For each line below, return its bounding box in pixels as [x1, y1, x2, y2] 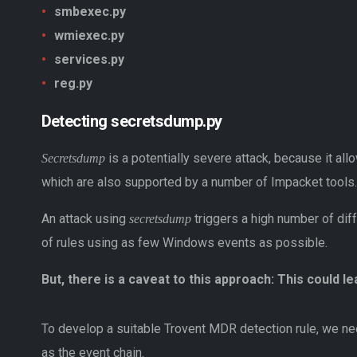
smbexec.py [53, 3, 126, 19]
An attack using [41, 210, 126, 226]
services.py [53, 51, 124, 67]
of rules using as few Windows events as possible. [41, 234, 328, 250]
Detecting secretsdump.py [41, 111, 222, 131]
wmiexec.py [53, 27, 124, 43]
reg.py [53, 75, 92, 91]
